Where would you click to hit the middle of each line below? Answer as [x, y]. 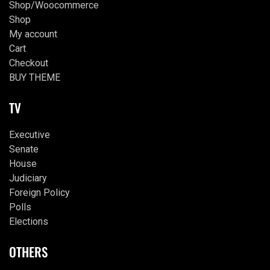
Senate [24, 149]
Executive [30, 135]
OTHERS [28, 252]
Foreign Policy [39, 193]
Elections [29, 222]
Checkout [29, 63]
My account [33, 34]
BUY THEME [35, 78]
